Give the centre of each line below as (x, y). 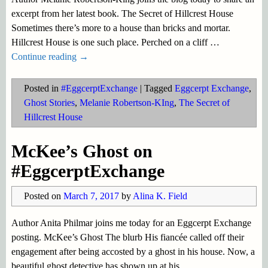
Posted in (41, 89)
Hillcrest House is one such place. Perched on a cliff (110, 42)
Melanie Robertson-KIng (127, 103)
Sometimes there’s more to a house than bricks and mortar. (121, 28)
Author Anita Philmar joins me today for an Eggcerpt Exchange (131, 223)
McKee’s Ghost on (82, 151)
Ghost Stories (49, 103)
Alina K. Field (160, 196)
